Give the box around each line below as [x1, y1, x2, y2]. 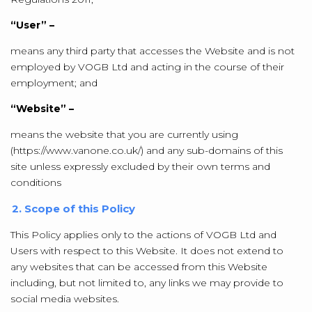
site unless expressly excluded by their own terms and [10, 160, 270, 173]
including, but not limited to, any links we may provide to [10, 276, 283, 289]
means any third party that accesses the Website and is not [10, 45, 295, 57]
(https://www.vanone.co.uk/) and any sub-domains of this [10, 144, 283, 157]
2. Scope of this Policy [12, 202, 135, 215]
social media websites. [10, 292, 119, 305]
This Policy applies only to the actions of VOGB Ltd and [10, 228, 276, 241]
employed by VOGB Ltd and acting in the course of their [10, 61, 284, 73]
